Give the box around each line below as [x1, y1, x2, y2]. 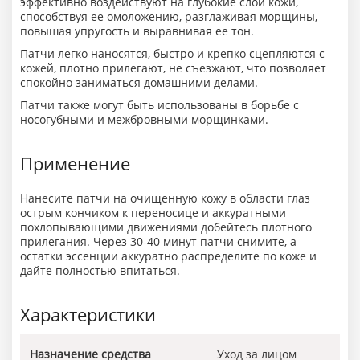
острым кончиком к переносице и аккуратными [20, 205, 286, 220]
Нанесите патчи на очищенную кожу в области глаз [20, 190, 310, 206]
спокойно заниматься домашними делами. [20, 75, 258, 90]
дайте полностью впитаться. [20, 263, 180, 278]
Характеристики [20, 302, 156, 326]
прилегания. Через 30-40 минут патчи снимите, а [20, 234, 297, 249]
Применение [20, 151, 130, 175]
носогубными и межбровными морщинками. [20, 112, 268, 127]
